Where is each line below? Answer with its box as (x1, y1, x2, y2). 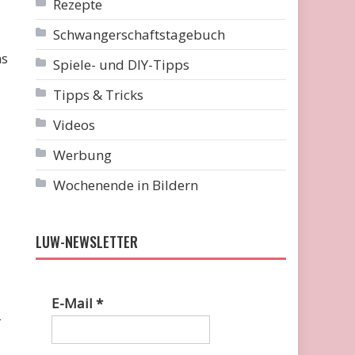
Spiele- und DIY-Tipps (53, 55, 190, 74)
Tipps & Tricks (53, 86, 144, 104)
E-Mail (52, 294, 97, 312)
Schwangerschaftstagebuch (53, 25, 226, 44)
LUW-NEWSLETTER (36, 231, 139, 252)
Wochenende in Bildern (53, 176, 199, 194)
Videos (53, 116, 96, 134)
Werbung (53, 146, 113, 164)
